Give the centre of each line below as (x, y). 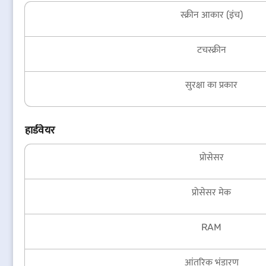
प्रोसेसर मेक (211, 192)
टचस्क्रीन (211, 50)
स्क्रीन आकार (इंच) (211, 15)
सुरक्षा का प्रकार (211, 85)
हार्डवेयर (40, 130)
